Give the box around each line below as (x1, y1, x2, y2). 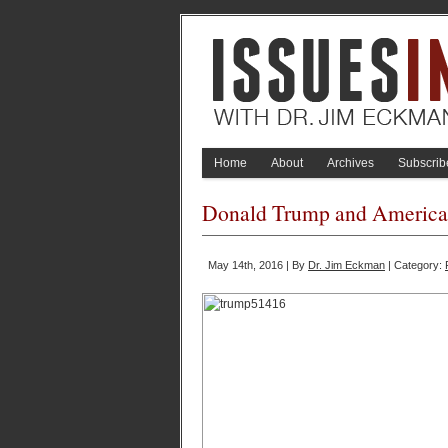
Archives (327, 156, 374, 170)
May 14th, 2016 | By (208, 259, 308, 271)
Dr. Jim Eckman (308, 259, 385, 271)
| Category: (385, 259, 445, 271)
